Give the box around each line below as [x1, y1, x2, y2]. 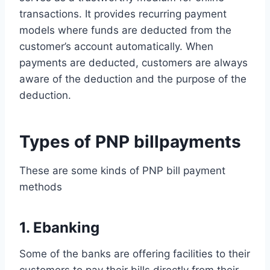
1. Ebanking [19, 219, 99, 237]
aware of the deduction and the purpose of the [19, 73, 246, 86]
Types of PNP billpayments [19, 131, 241, 152]
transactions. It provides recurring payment [19, 8, 227, 20]
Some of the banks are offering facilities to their [19, 248, 250, 260]
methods [19, 181, 62, 193]
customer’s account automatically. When [19, 40, 213, 53]
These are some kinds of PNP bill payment [19, 165, 225, 177]
